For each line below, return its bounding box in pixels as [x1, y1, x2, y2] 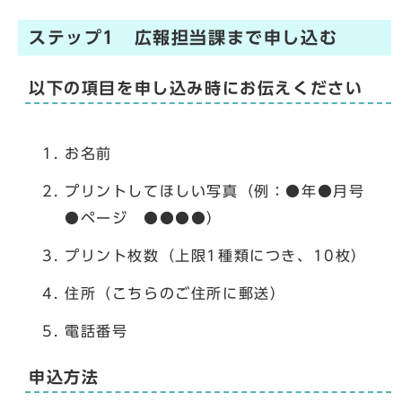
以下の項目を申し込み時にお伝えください [29, 80, 363, 96]
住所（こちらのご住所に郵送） [65, 285, 286, 301]
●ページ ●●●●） [65, 210, 223, 225]
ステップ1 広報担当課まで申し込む [29, 28, 338, 46]
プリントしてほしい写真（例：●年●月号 [65, 183, 380, 198]
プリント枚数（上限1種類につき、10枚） [65, 248, 368, 263]
